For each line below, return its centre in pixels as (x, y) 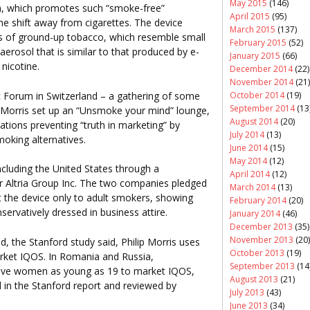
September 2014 (262, 108)
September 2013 (262, 266)
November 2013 (262, 239)
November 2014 (262, 82)
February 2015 (258, 42)
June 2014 (249, 147)
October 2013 (257, 253)
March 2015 (253, 29)
